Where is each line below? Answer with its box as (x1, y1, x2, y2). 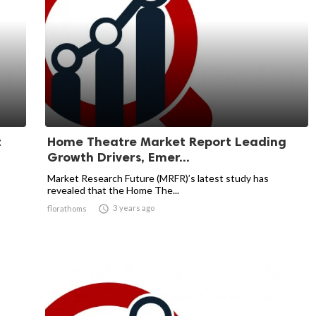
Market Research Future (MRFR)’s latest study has (47, 172, 269, 184)
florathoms (47, 204, 87, 213)
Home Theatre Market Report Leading (47, 134, 286, 150)
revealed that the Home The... (47, 184, 179, 196)
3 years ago (113, 203, 154, 212)
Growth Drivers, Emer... (47, 150, 190, 165)
